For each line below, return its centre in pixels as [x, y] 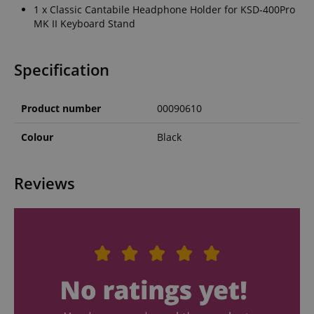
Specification [62, 69]
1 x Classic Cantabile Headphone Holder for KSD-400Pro [164, 9]
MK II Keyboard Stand [84, 23]
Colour [37, 137]
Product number [61, 108]
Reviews [45, 183]
